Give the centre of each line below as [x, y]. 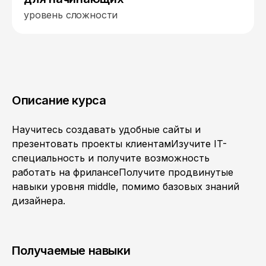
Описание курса [59, 100]
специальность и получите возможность [111, 158]
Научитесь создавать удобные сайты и [106, 129]
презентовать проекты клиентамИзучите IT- [119, 144]
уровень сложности [71, 15]
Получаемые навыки [71, 251]
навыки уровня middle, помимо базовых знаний [126, 186]
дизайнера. [39, 201]
